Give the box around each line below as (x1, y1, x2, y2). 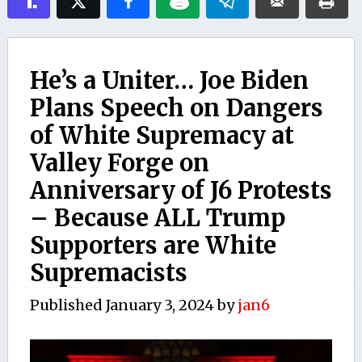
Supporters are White (29, 230, 276, 260)
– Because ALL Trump (29, 203, 285, 233)
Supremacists (29, 258, 187, 288)
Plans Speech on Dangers (29, 93, 323, 123)
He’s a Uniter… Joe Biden (29, 65, 309, 95)
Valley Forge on (29, 148, 209, 178)
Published (29, 295, 106, 314)
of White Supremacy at (29, 120, 294, 150)
